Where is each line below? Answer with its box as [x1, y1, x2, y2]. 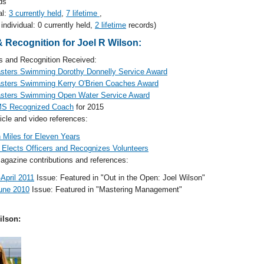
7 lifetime [66, 9, 100, 18]
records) [126, 21, 156, 29]
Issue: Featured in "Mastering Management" [29, 185, 182, 194]
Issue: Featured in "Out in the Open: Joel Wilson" [34, 173, 205, 182]
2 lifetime [95, 21, 126, 29]
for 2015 [74, 103, 104, 111]
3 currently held [9, 9, 61, 18]
